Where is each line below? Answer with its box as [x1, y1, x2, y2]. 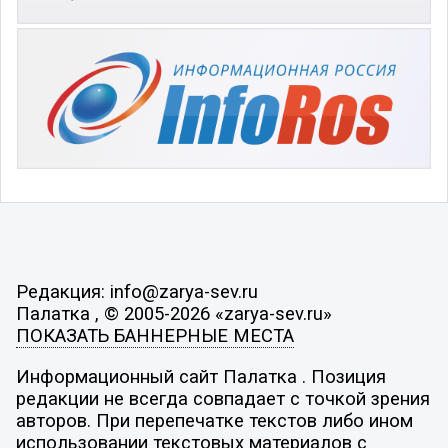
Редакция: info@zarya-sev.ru [15, 280, 258, 303]
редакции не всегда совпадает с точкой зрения [15, 388, 430, 411]
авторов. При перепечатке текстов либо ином [15, 410, 413, 433]
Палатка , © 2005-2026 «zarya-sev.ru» [15, 302, 332, 325]
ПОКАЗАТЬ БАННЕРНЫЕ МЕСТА [15, 324, 294, 347]
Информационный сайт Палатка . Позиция [15, 366, 386, 389]
